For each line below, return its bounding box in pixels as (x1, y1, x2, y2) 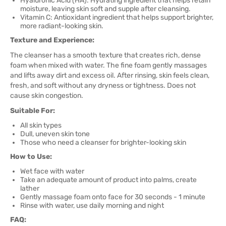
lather (20, 184, 39, 193)
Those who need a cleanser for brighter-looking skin (20, 138, 186, 147)
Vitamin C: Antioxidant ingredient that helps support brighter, (20, 13, 213, 22)
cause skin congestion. (10, 91, 83, 100)
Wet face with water (20, 167, 84, 176)
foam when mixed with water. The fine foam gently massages (10, 61, 207, 70)
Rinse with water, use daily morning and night (20, 201, 164, 210)
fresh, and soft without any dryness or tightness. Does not (10, 81, 196, 90)
